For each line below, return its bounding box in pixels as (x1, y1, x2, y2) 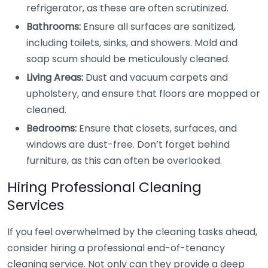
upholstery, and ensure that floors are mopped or (26, 87, 260, 100)
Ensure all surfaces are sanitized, (81, 20, 235, 33)
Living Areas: (26, 71, 83, 84)
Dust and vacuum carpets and (83, 71, 228, 84)
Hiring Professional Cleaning (7, 177, 202, 197)
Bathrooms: (26, 20, 81, 33)
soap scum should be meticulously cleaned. (26, 52, 230, 66)
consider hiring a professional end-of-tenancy (7, 241, 225, 255)
